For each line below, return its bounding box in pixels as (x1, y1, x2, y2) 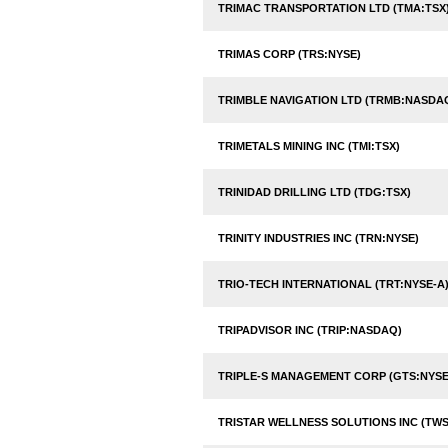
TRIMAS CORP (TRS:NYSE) (218, 48, 361, 60)
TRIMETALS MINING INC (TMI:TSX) (218, 140, 400, 152)
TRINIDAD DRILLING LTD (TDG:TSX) (218, 186, 411, 198)
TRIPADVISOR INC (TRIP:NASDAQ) (218, 324, 402, 336)
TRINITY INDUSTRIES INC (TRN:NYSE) (218, 232, 419, 244)
